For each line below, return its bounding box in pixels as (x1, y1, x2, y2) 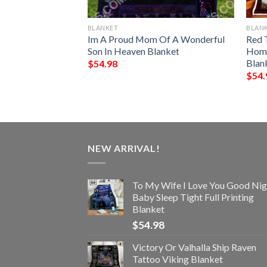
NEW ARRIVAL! (88, 142, 160, 154)
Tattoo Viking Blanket (132, 253, 223, 265)
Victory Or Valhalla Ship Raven (132, 241, 256, 253)
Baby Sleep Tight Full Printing (132, 191, 254, 203)
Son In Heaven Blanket (87, 45, 179, 57)
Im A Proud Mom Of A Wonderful (87, 33, 225, 45)
